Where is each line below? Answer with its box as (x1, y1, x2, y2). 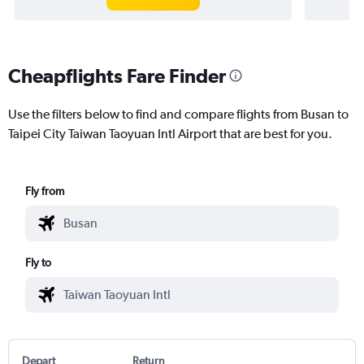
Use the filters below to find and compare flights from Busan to (8, 106, 349, 122)
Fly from (25, 184, 65, 197)
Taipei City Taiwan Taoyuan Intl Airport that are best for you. (8, 125, 332, 141)
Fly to (25, 255, 52, 269)
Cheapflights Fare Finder (8, 63, 226, 87)
